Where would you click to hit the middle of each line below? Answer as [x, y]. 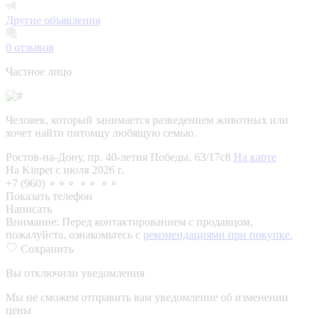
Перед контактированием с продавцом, [157, 221]
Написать [29, 209]
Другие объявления [53, 20]
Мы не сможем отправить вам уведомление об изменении [147, 297]
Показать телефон [49, 196]
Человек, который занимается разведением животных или [147, 120]
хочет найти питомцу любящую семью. [101, 132]
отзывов [33, 47]
